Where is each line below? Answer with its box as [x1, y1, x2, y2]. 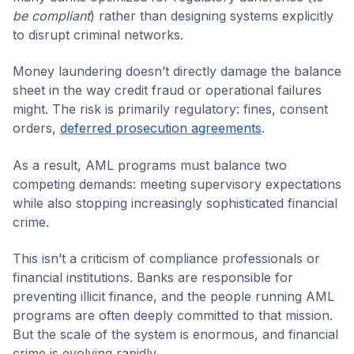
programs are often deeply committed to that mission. [13, 307, 333, 324]
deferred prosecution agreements [60, 120, 262, 137]
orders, [13, 120, 60, 137]
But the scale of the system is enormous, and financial [13, 326, 338, 343]
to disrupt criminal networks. [13, 26, 183, 43]
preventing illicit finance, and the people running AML [13, 288, 334, 305]
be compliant [13, 7, 90, 24]
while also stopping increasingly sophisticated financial [13, 194, 337, 211]
